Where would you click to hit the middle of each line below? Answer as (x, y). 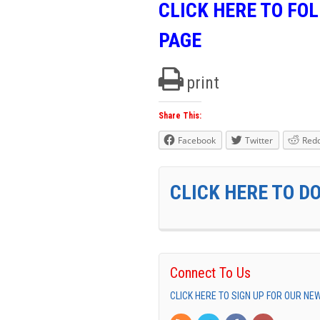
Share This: (180, 115)
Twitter (259, 140)
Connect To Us (210, 272)
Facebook (197, 140)
